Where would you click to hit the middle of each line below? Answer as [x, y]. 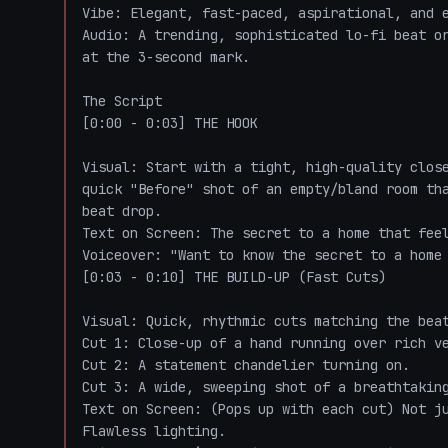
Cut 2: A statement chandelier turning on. [246, 365]
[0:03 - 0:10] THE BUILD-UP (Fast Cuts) [234, 277]
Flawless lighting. [154, 431]
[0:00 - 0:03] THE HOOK [170, 123]
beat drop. [122, 211]
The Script [122, 101]
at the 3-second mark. [166, 57]
